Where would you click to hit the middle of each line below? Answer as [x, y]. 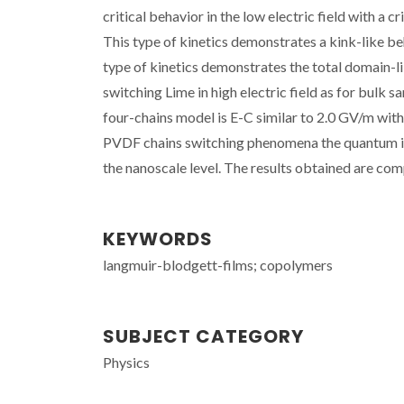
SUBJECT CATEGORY [203, 336]
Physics [126, 362]
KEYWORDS [158, 239]
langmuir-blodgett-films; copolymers [218, 265]
